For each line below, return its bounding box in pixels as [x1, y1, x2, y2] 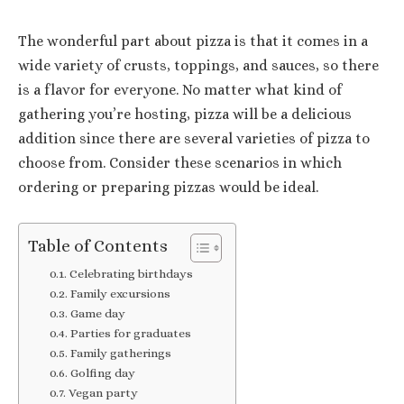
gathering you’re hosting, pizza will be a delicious [18, 106, 352, 123]
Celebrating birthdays [69, 266, 193, 280]
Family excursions [69, 286, 170, 300]
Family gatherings [69, 345, 171, 360]
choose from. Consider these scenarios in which [18, 155, 342, 171]
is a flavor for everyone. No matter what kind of [18, 82, 342, 98]
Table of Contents [28, 235, 168, 255]
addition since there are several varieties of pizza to [18, 131, 370, 147]
